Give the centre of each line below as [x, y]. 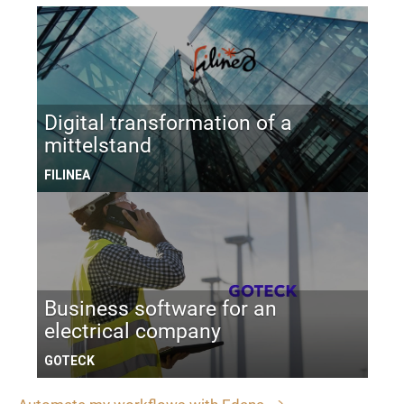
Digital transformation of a [168, 124]
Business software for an [160, 309]
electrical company [132, 332]
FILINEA [67, 175]
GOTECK [69, 361]
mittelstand [97, 146]
